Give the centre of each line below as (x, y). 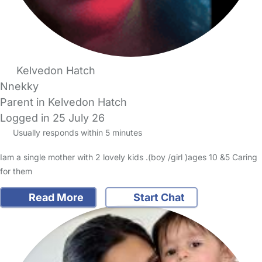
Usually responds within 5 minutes (76, 133)
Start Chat (158, 198)
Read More (55, 198)
